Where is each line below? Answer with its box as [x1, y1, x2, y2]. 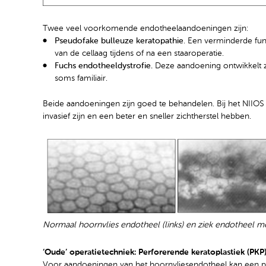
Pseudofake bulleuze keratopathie [55, 37, 183, 46]
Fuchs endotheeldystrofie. [55, 62, 153, 71]
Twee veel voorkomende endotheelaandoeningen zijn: [43, 24, 248, 33]
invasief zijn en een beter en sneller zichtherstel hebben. [43, 112, 251, 121]
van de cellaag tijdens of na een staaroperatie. [55, 49, 224, 58]
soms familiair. [55, 74, 107, 83]
